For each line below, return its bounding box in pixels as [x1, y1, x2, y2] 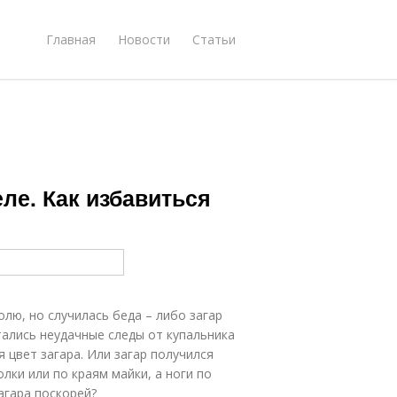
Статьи [192, 30, 236, 48]
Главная [46, 30, 96, 48]
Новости [118, 30, 170, 48]
